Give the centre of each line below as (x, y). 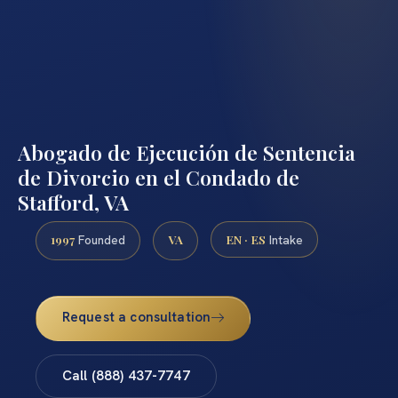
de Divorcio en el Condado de (159, 177)
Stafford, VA (73, 202)
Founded (100, 239)
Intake (284, 239)
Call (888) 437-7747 (126, 376)
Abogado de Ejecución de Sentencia (187, 152)
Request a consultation (136, 318)
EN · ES (246, 239)
